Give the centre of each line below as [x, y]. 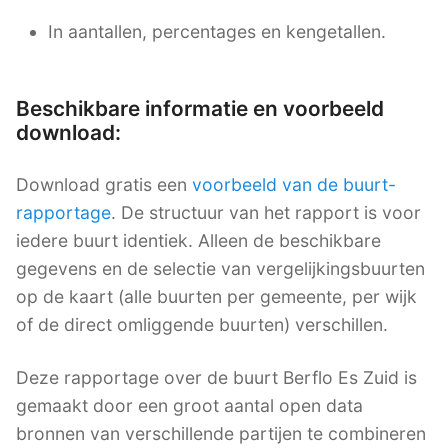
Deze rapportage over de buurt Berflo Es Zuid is [216, 378]
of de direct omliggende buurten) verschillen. [202, 324]
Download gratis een [104, 184]
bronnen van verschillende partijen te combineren [221, 434]
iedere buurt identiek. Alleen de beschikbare [198, 240]
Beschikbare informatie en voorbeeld [200, 108]
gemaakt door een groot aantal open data [189, 406]
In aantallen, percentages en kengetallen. [217, 31]
